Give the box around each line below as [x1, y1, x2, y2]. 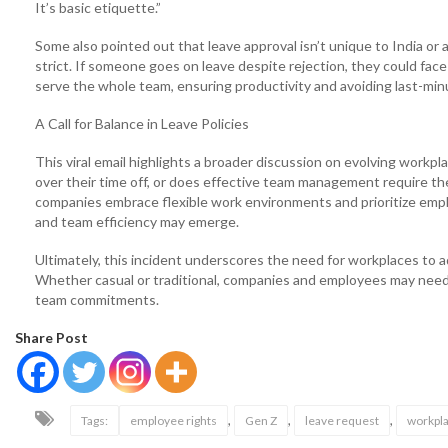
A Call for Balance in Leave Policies [35, 115, 249, 132]
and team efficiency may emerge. [35, 213, 239, 230]
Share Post [15, 329, 88, 346]
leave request [305, 413, 379, 428]
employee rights [130, 413, 217, 428]
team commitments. [35, 291, 159, 308]
